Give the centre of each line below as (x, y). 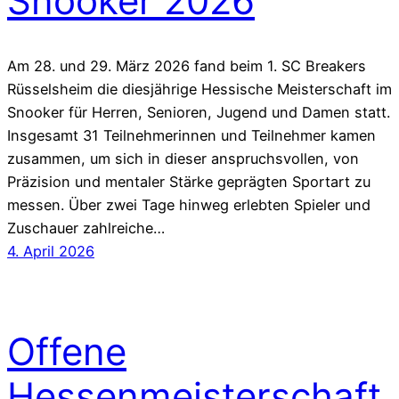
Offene (67, 352)
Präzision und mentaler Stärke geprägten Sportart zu (189, 182)
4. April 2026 (51, 252)
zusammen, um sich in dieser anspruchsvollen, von (183, 159)
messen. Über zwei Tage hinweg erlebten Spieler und (189, 205)
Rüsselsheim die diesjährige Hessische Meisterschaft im (199, 90)
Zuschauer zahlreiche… (86, 228)
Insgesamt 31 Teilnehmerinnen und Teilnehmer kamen (191, 136)
